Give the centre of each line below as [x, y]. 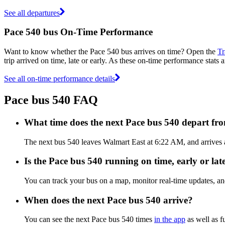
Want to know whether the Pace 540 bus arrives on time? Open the [111, 51]
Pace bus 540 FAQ [51, 100]
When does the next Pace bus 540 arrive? [108, 200]
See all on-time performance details [60, 78]
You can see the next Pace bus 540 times [89, 219]
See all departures [32, 13]
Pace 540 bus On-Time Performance [78, 32]
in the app [170, 219]
